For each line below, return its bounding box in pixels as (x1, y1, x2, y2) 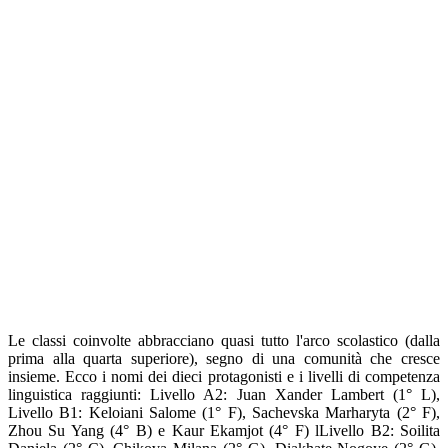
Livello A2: (150, 386, 228, 404)
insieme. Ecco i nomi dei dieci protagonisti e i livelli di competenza (8, 368, 440, 386)
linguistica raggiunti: (8, 386, 151, 404)
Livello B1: (8, 404, 83, 422)
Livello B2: (319, 422, 394, 440)
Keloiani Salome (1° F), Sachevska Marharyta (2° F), (82, 404, 441, 422)
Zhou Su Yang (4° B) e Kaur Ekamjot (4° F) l (8, 422, 320, 440)
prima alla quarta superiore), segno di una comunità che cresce (8, 350, 440, 368)
